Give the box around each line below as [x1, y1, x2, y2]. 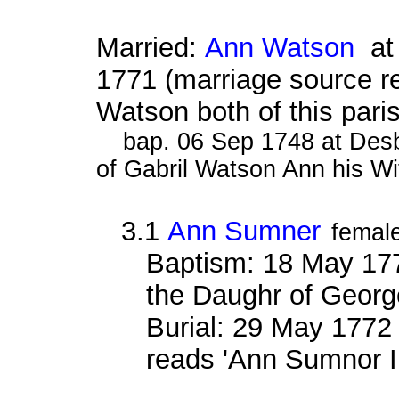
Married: [95, 31, 205, 63]
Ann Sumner [167, 215, 321, 247]
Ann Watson [204, 31, 354, 63]
